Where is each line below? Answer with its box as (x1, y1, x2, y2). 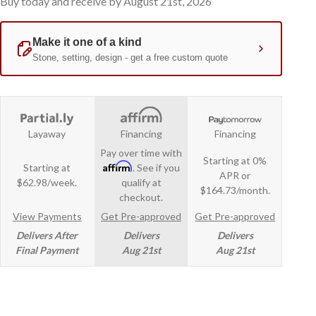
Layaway (28, 128, 66, 140)
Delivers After (16, 229, 78, 242)
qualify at (121, 176, 162, 189)
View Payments (12, 210, 82, 223)
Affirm (102, 160, 133, 173)
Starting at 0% (203, 154, 267, 166)
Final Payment (16, 244, 79, 257)
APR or (219, 169, 251, 181)
